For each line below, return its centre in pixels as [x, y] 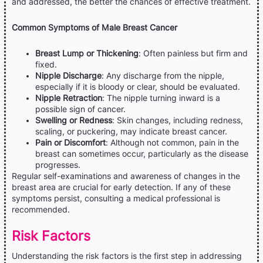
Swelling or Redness [74, 120]
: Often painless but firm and [193, 53]
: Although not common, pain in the [172, 142]
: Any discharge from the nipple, [163, 75]
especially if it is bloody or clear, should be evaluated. [138, 87]
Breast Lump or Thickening [87, 53]
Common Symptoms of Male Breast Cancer [95, 27]
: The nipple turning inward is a [161, 98]
